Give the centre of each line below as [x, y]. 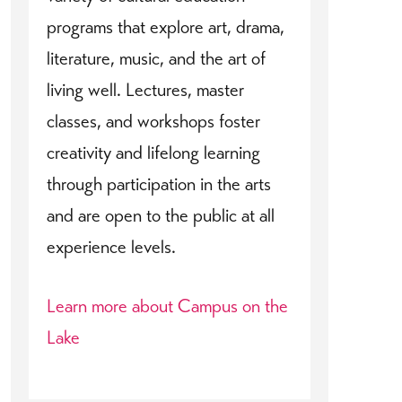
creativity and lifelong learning [153, 153]
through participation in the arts [159, 184]
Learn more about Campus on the [167, 306]
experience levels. [111, 247]
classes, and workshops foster [153, 122]
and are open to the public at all [161, 216]
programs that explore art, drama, [166, 27]
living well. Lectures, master [145, 90]
